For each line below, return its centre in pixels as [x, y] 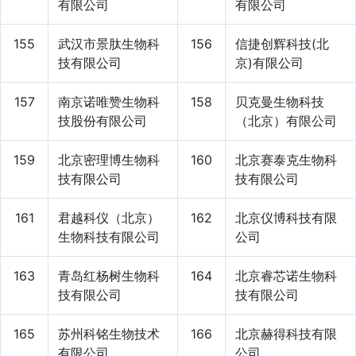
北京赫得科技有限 [286, 333]
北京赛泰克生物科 [286, 159]
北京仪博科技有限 [286, 217]
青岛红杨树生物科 [109, 275]
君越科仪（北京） [109, 217]
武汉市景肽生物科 [109, 43]
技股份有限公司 [103, 120]
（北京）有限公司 [286, 120]
